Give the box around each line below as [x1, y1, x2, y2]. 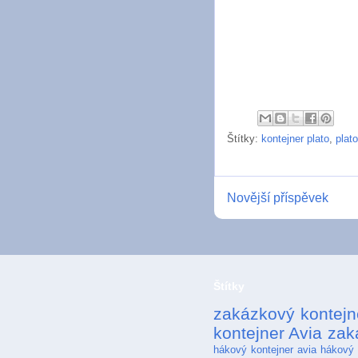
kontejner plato [261, 132, 329, 145]
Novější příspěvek [227, 190, 328, 205]
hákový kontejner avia [213, 343, 316, 356]
